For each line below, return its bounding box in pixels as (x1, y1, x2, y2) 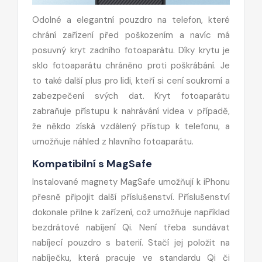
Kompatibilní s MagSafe (32, 156, 152, 171)
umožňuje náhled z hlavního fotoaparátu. (32, 135, 194, 147)
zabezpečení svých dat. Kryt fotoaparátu (32, 89, 230, 102)
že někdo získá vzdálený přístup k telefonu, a (32, 120, 230, 132)
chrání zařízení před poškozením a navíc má (32, 29, 230, 41)
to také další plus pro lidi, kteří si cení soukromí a (32, 74, 230, 87)
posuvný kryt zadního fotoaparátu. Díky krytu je (32, 44, 230, 56)
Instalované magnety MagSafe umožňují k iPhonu (32, 175, 230, 188)
